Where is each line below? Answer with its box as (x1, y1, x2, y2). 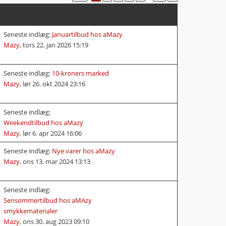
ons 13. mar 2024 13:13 (23, 156, 90, 166)
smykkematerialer (4, 206, 58, 215)
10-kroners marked (52, 68, 109, 78)
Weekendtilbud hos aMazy (4, 118, 83, 127)
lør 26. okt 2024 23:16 (23, 79, 85, 88)
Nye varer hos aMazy (52, 146, 115, 155)
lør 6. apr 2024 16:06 (23, 128, 82, 138)
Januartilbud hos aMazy (52, 29, 123, 39)
